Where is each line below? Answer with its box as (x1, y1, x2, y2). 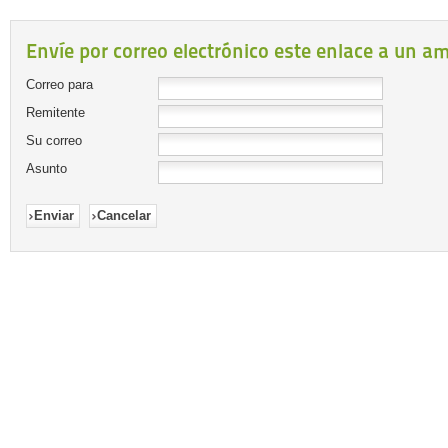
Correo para (26, 77, 93, 92)
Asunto (26, 161, 67, 176)
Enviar (34, 208, 74, 223)
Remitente (26, 105, 85, 120)
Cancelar (97, 208, 151, 223)
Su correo (26, 133, 82, 148)
